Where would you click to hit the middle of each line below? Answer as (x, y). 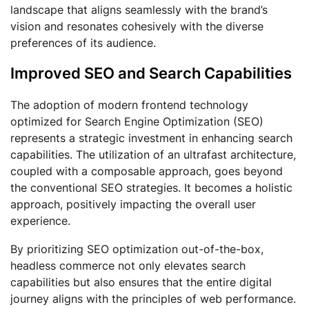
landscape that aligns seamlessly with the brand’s (139, 10)
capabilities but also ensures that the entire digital (141, 282)
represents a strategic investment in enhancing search (151, 138)
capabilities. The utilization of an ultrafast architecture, (153, 154)
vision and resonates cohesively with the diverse (137, 26)
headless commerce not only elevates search (128, 266)
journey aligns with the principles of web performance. (153, 299)
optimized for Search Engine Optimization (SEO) (137, 121)
